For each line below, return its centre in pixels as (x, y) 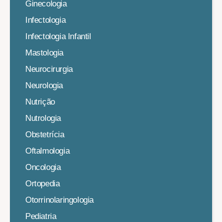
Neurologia (44, 86)
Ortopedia (43, 184)
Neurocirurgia (49, 69)
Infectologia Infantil (58, 37)
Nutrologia (43, 118)
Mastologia (44, 53)
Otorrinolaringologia (59, 200)
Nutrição (40, 102)
